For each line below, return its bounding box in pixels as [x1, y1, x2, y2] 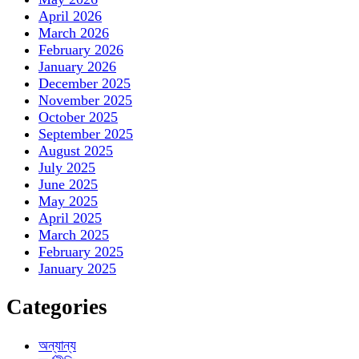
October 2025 [38, 108, 118, 125]
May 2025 [38, 192, 98, 209]
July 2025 [38, 159, 95, 175]
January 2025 [38, 260, 116, 276]
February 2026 [38, 41, 123, 58]
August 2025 [38, 142, 113, 159]
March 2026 [38, 24, 109, 41]
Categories [6, 295, 107, 320]
